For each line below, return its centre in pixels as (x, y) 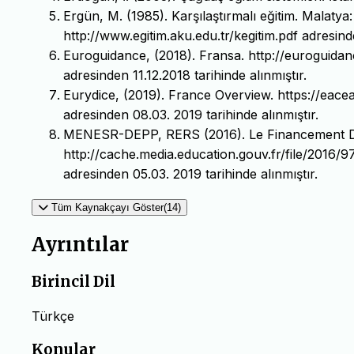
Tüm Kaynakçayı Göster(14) (116, 208)
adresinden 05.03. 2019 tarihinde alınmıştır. (190, 174)
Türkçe (53, 316)
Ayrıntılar (80, 245)
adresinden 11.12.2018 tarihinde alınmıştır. (185, 75)
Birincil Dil (73, 282)
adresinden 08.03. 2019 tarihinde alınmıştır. (191, 115)
